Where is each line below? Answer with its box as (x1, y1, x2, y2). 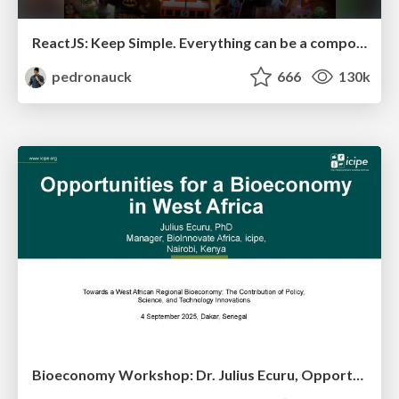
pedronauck (49, 68, 133, 85)
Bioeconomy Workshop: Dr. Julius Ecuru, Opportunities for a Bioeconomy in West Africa (353, 365, 363, 383)
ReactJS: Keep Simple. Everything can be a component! (356, 34, 367, 52)
